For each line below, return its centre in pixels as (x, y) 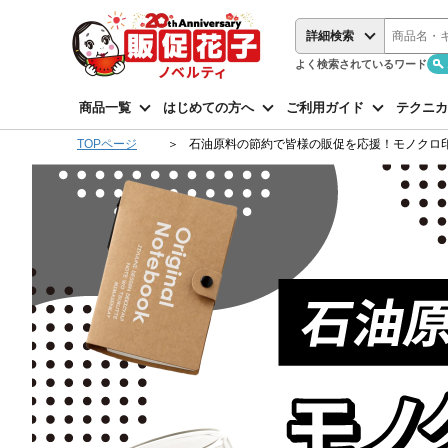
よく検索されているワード (360, 63)
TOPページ (107, 144)
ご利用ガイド (325, 107)
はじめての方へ (208, 107)
